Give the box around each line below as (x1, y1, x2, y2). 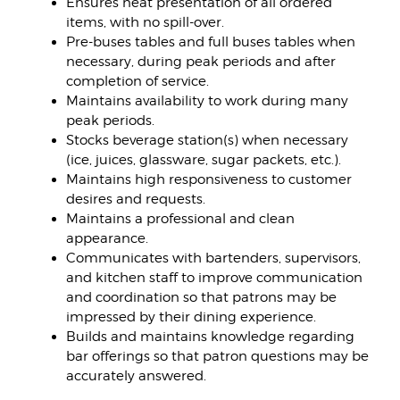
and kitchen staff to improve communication (65, 270, 362, 286)
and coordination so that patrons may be (65, 289, 337, 305)
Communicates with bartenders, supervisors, (65, 250, 361, 266)
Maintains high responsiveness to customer (65, 171, 352, 187)
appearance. (65, 230, 148, 246)
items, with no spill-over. (65, 14, 224, 30)
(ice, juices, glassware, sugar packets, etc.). (65, 152, 341, 168)
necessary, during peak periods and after (65, 54, 336, 70)
